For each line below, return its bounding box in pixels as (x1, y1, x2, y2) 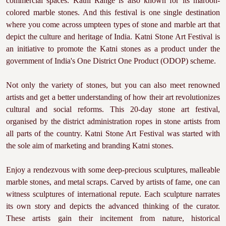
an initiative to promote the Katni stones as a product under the (6, 44, 220, 53)
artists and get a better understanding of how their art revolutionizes (6, 93, 220, 101)
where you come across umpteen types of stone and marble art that (6, 20, 220, 29)
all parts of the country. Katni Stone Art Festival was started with (6, 129, 220, 138)
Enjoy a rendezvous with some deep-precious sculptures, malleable (6, 165, 220, 174)
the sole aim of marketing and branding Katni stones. (6, 141, 174, 150)
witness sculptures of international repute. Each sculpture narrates (6, 190, 220, 198)
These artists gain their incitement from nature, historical (6, 214, 220, 222)
